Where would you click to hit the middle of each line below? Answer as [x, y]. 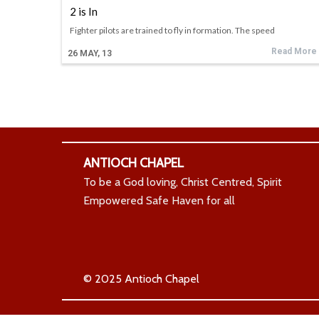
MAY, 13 [96, 53]
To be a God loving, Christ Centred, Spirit [183, 182]
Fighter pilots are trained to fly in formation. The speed [172, 30]
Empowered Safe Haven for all [159, 200]
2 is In [84, 11]
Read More [294, 51]
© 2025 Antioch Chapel [141, 279]
